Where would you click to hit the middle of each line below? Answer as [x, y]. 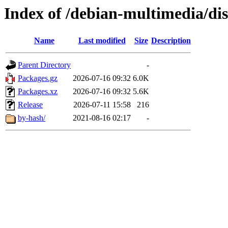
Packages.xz [38, 92]
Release [30, 105]
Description [171, 41]
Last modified [102, 41]
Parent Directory [44, 65]
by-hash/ [32, 118]
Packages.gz [38, 78]
